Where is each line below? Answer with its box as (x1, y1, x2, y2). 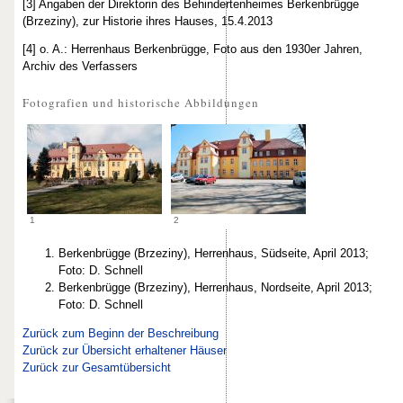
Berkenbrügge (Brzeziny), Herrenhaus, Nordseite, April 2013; (58, 281, 372, 294)
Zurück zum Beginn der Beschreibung (22, 327, 219, 340)
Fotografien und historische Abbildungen (22, 94, 259, 111)
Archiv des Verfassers (22, 59, 138, 73)
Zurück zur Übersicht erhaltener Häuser (22, 344, 227, 357)
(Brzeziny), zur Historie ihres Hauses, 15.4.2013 (22, 14, 273, 28)
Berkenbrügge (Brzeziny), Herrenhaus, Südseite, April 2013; (58, 246, 369, 260)
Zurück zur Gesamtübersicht (22, 361, 171, 374)
